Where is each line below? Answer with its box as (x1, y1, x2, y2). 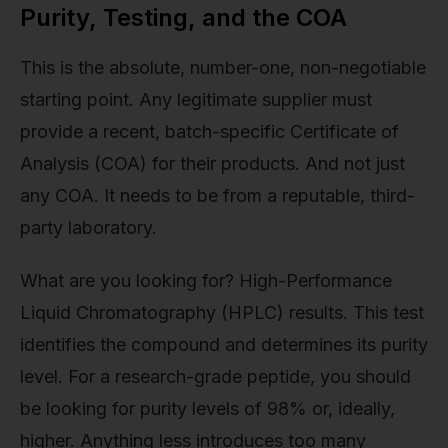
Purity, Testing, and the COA (20, 3, 347, 33)
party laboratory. (20, 216, 157, 238)
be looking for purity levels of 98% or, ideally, (20, 398, 395, 420)
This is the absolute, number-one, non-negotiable (20, 56, 426, 78)
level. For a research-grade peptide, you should (20, 366, 411, 388)
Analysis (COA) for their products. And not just (20, 152, 405, 174)
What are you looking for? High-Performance (20, 270, 392, 292)
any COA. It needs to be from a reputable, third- (20, 184, 415, 206)
